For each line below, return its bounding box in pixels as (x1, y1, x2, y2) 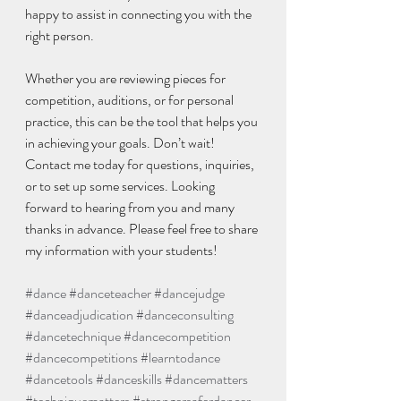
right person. (25, 25, 94, 47)
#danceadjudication (25, 304, 133, 326)
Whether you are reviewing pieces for (25, 68, 228, 90)
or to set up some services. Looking (25, 175, 218, 197)
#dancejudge (154, 283, 225, 304)
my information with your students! (25, 240, 220, 261)
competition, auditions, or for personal (25, 90, 236, 111)
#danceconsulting (136, 304, 234, 326)
